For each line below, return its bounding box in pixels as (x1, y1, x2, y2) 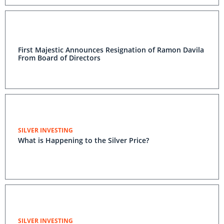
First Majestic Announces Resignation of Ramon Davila (18, 45, 204, 54)
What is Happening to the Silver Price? (18, 135, 149, 145)
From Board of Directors (18, 53, 100, 62)
